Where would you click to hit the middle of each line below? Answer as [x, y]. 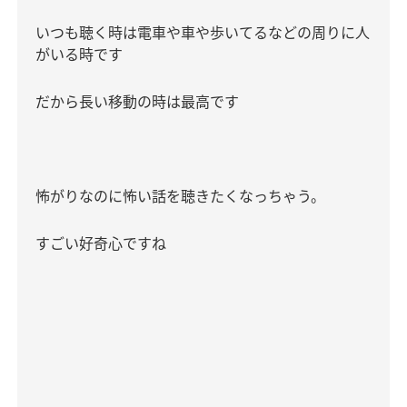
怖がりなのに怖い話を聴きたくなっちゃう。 [180, 196]
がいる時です [79, 55]
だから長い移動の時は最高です [137, 102]
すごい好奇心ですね [101, 243]
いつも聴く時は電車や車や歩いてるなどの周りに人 [203, 33]
